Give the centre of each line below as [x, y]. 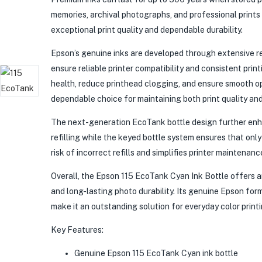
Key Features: [77, 230]
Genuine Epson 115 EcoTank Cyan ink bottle [156, 253]
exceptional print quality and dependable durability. [147, 30]
